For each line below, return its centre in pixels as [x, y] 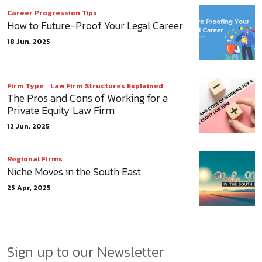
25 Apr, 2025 [29, 188]
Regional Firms [35, 159]
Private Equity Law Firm [61, 111]
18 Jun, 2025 [29, 42]
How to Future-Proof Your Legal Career [95, 26]
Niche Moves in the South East [74, 172]
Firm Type [25, 86]
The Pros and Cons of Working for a [87, 98]
